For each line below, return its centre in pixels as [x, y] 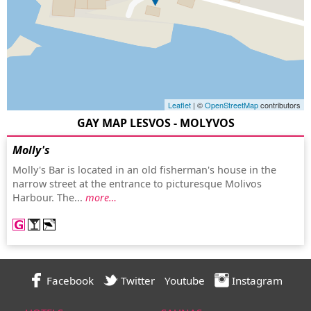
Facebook [68, 281]
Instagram [255, 281]
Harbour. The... [49, 198]
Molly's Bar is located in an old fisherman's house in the [144, 170]
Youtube [184, 281]
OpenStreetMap [232, 105]
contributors [279, 105]
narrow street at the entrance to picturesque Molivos [137, 184]
